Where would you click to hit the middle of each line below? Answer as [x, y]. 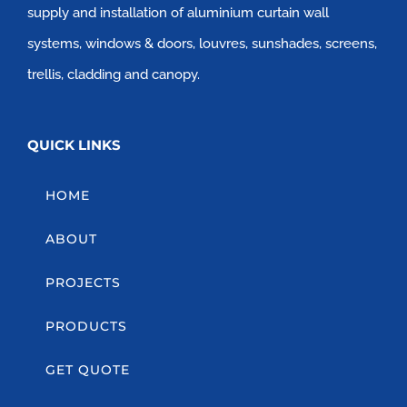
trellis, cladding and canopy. [114, 75]
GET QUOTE [88, 370]
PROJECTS [83, 283]
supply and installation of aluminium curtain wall [178, 13]
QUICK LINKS [74, 145]
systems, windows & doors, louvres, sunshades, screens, [202, 44]
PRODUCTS [86, 327]
